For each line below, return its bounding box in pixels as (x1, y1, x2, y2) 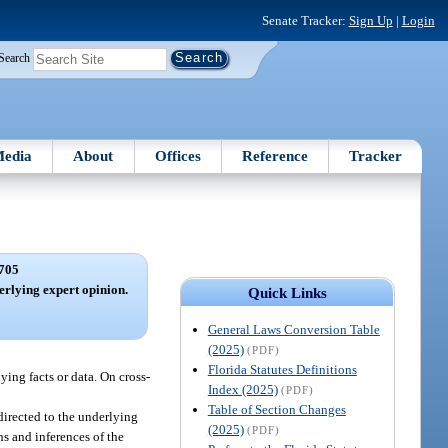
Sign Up (348, 12, 393, 28)
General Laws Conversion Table (207, 321, 380, 337)
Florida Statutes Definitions (207, 361, 357, 377)
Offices (154, 147, 201, 164)
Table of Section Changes (207, 401, 346, 417)
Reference (242, 147, 309, 164)
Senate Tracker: (261, 12, 349, 28)
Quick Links (247, 284, 327, 301)
